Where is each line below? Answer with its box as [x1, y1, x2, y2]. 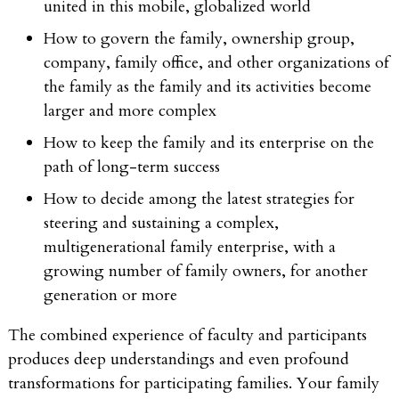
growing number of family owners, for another [44, 259, 368, 282]
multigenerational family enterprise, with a [44, 235, 336, 258]
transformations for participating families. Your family [8, 371, 379, 395]
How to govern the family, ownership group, [44, 27, 354, 50]
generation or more [44, 283, 177, 306]
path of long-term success [44, 155, 220, 178]
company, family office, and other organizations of [44, 51, 389, 74]
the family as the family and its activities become [44, 75, 371, 98]
